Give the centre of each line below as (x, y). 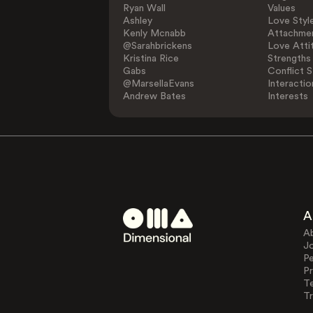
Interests (287, 96)
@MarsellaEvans (159, 84)
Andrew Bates (155, 96)
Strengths (289, 59)
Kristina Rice (151, 59)
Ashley (138, 21)
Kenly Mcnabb (155, 34)
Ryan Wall (145, 8)
